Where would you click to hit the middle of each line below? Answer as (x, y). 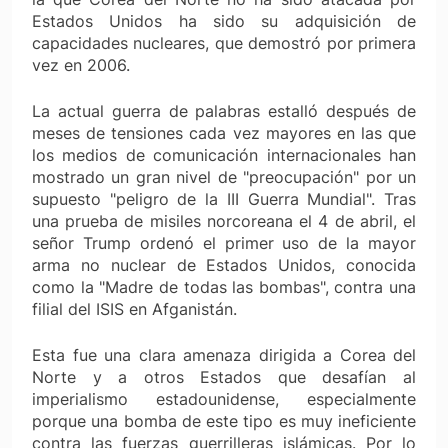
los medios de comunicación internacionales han (224, 154)
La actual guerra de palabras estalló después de (224, 110)
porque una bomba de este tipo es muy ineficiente (224, 420)
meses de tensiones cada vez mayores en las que (224, 132)
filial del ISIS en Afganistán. (134, 308)
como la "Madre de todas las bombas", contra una (224, 286)
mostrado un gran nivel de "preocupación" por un (224, 176)
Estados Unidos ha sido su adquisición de (224, 20)
